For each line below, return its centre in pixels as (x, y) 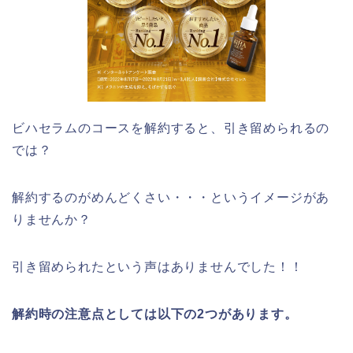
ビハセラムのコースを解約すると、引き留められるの (171, 128)
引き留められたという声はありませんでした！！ (158, 267)
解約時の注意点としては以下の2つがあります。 (155, 314)
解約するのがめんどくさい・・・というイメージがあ (171, 198)
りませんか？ (52, 220)
